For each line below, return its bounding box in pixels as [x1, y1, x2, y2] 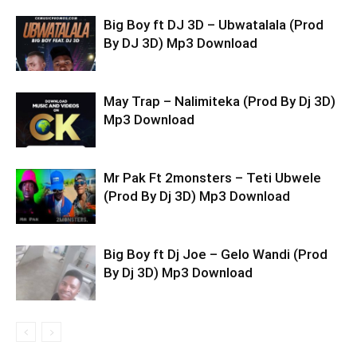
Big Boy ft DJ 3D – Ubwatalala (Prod [104, 17, 324, 33]
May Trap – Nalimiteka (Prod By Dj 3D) [104, 93, 335, 109]
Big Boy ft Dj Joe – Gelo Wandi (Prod [104, 246, 328, 262]
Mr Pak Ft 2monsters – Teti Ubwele [104, 170, 321, 186]
